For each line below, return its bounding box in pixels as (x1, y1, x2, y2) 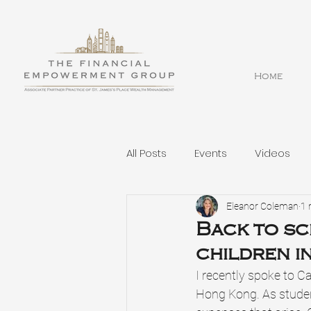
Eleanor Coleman (226, 200, 299, 212)
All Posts (126, 145, 167, 160)
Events (194, 145, 227, 160)
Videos (255, 145, 290, 160)
